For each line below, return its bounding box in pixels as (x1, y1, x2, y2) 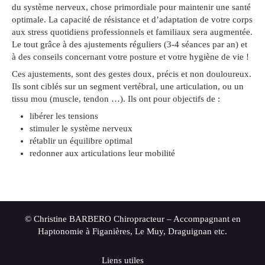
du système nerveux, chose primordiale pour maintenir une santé (12, 2, 251, 12)
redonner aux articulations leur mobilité (30, 148, 175, 158)
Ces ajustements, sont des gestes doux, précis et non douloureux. (12, 69, 251, 79)
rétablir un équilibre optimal (30, 136, 132, 146)
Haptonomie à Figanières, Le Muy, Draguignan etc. (38, 227, 227, 236)
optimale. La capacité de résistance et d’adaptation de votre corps (12, 15, 253, 24)
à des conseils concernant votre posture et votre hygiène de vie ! (12, 52, 249, 62)
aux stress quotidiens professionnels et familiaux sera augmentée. (12, 27, 253, 37)
